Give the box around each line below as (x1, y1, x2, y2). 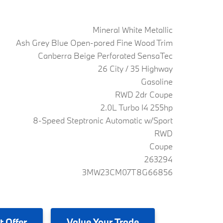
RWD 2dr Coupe (115, 89, 173, 100)
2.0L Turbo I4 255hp (101, 102, 173, 112)
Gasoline (141, 76, 173, 87)
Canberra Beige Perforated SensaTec (38, 50, 173, 61)
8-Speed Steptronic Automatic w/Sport (33, 115, 173, 125)
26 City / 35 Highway (98, 63, 173, 74)
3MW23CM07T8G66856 (82, 167, 173, 177)
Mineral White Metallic (93, 24, 173, 35)
